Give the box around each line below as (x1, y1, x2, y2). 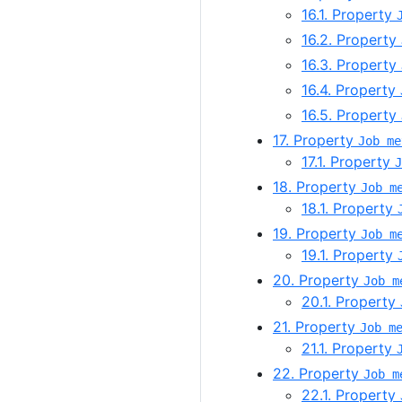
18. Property (273, 178, 361, 197)
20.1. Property (301, 293, 400, 311)
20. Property (273, 271, 363, 290)
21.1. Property (301, 339, 397, 358)
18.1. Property (301, 199, 398, 218)
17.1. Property (301, 153, 395, 171)
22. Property (273, 364, 363, 383)
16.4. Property (301, 81, 400, 100)
